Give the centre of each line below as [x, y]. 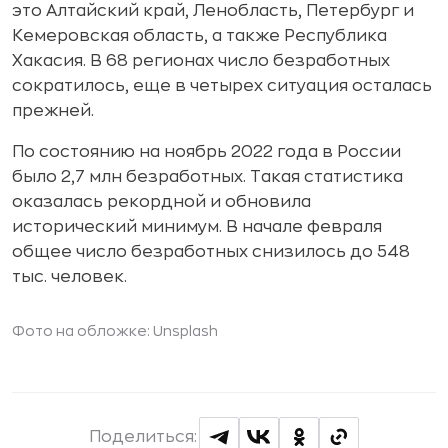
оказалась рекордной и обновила [161, 202]
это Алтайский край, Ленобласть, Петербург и [213, 11]
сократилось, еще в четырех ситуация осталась [222, 86]
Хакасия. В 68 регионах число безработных [201, 61]
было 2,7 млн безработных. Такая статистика [207, 177]
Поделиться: [143, 437]
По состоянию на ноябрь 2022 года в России [206, 152]
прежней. [53, 111]
